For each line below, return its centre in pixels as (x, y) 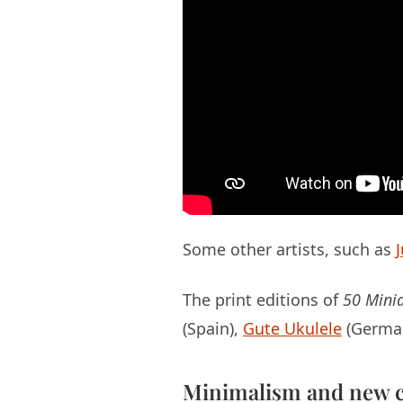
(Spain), (213, 329)
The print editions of (263, 300)
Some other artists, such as (289, 250)
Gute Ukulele (292, 329)
